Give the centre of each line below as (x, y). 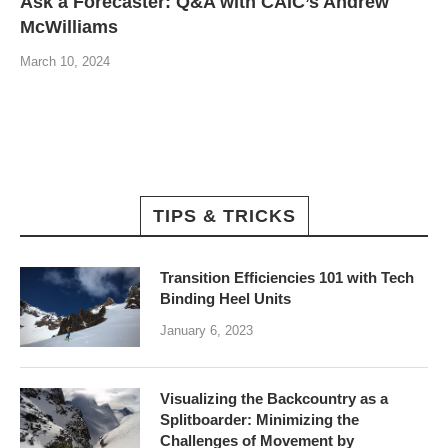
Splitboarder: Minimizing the (259, 419)
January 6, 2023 (206, 330)
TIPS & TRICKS (224, 216)
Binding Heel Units (225, 298)
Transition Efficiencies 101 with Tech (287, 277)
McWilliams (69, 27)
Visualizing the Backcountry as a (274, 398)
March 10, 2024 (65, 61)
